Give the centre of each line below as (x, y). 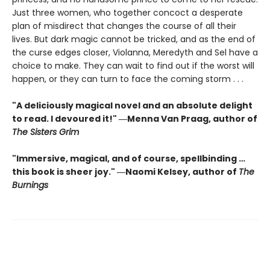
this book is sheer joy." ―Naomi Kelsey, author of (125, 171)
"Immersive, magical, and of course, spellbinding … (129, 158)
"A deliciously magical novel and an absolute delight (132, 105)
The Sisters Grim (46, 132)
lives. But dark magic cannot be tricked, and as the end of (134, 39)
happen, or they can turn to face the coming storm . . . (128, 79)
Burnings (30, 185)
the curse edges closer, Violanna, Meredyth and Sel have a (135, 52)
